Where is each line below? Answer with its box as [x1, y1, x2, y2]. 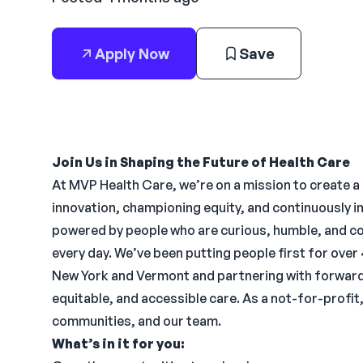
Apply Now [95, 45, 169, 62]
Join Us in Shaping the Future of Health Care [52, 154, 350, 170]
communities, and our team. [52, 313, 221, 329]
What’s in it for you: [52, 335, 185, 352]
